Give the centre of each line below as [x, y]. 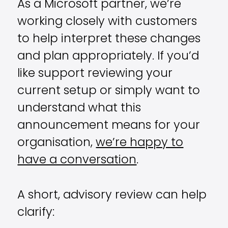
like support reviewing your [95, 74]
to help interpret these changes [109, 40]
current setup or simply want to [109, 92]
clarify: [36, 213]
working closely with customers [107, 22]
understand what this [79, 109]
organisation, [57, 144]
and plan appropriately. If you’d [108, 57]
